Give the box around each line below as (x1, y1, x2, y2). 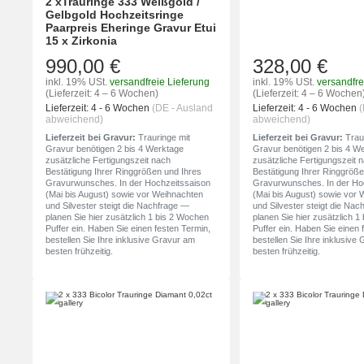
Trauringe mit (136, 132, 190, 143)
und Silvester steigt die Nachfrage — (45, 201, 189, 211)
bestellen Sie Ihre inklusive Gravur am (45, 235, 195, 245)
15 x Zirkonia (45, 34, 117, 48)
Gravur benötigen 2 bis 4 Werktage (45, 144, 184, 154)
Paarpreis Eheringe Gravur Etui (45, 21, 216, 35)
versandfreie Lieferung (110, 76, 210, 89)
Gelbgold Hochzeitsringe (45, 8, 184, 22)
